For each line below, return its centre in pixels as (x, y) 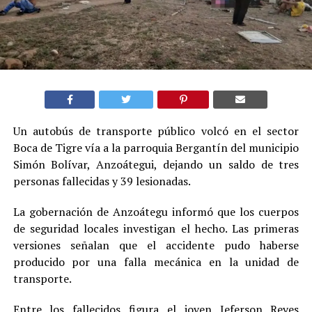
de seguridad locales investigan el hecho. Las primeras (156, 228)
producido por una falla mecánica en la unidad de (156, 262)
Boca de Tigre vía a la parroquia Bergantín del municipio (156, 147)
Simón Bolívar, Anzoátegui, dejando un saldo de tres (156, 164)
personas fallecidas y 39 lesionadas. (102, 181)
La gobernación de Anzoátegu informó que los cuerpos (156, 211)
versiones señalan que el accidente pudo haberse (156, 245)
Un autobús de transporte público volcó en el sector (156, 131)
